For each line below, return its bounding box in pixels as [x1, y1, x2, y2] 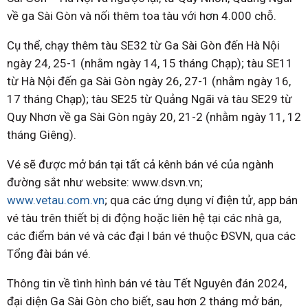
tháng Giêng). [7, 128, 76, 142]
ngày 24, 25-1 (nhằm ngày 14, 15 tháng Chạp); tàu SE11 [7, 56, 293, 71]
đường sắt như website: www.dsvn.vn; [7, 175, 203, 190]
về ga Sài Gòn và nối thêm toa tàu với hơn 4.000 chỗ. [7, 9, 276, 23]
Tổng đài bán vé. [7, 247, 91, 261]
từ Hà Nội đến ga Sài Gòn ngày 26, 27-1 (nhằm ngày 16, [7, 74, 291, 89]
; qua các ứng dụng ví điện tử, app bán [104, 193, 298, 208]
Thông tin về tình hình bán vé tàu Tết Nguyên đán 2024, [7, 276, 287, 291]
